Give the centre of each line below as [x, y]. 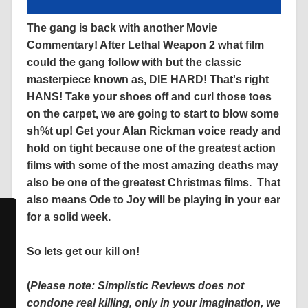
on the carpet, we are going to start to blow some [153, 114]
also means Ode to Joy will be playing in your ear [153, 200]
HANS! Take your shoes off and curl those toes [149, 97]
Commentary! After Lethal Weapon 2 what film [145, 45]
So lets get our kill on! [83, 252]
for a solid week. [68, 217]
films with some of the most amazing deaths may [152, 166]
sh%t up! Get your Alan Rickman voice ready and [154, 131]
